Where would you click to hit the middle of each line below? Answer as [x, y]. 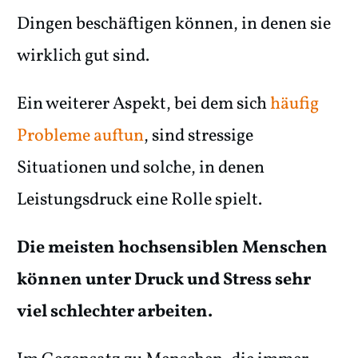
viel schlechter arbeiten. [115, 312]
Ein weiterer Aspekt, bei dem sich [143, 105]
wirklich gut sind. [83, 57]
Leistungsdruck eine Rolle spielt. [139, 201]
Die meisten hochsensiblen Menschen [172, 249]
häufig [294, 105]
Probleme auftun [80, 137]
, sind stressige [199, 137]
